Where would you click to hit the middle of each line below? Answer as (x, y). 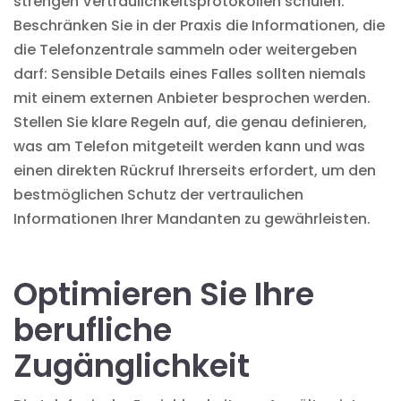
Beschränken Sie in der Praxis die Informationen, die (199, 25)
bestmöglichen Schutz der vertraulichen (158, 194)
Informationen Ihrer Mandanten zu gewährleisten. (192, 218)
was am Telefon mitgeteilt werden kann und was (189, 146)
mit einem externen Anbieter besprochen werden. (192, 98)
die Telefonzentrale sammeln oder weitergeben (185, 49)
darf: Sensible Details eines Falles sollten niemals (190, 73)
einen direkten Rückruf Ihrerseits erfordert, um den (195, 170)
